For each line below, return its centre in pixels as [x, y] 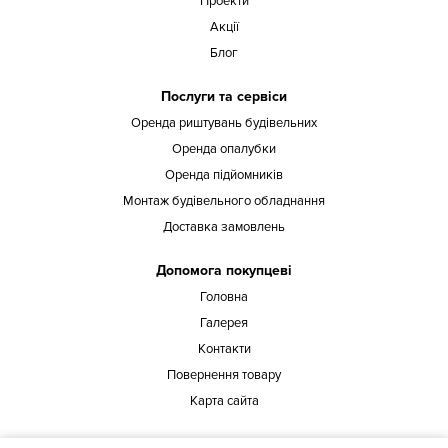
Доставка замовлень [224, 227]
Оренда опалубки [224, 149]
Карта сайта [224, 401]
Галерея [224, 323]
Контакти [224, 349]
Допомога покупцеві [224, 270]
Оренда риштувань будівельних [224, 123]
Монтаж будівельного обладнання [224, 201]
